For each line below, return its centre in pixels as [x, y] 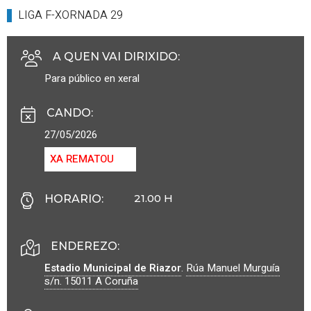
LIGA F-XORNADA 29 [70, 15]
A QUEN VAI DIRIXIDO [115, 56]
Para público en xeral [92, 78]
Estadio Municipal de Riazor [113, 268]
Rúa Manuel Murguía [233, 268]
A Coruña [117, 281]
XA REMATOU [82, 159]
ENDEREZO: [85, 246]
